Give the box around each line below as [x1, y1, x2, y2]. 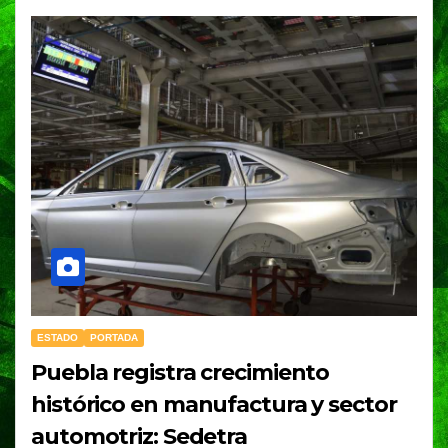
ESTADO [37, 332, 78, 344]
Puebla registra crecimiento [31, 359, 330, 387]
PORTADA [90, 332, 138, 344]
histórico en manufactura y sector [31, 391, 397, 419]
